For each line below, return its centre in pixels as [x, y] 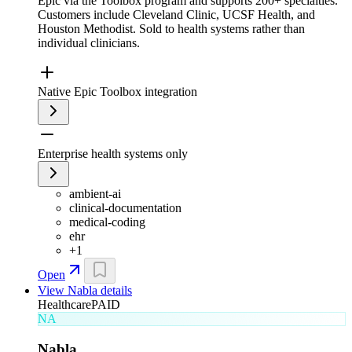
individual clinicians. [89, 43]
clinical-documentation [125, 208]
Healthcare [64, 304]
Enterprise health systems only [113, 154]
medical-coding [107, 222]
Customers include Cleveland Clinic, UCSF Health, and [176, 15]
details [115, 290]
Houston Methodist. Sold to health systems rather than [171, 29]
